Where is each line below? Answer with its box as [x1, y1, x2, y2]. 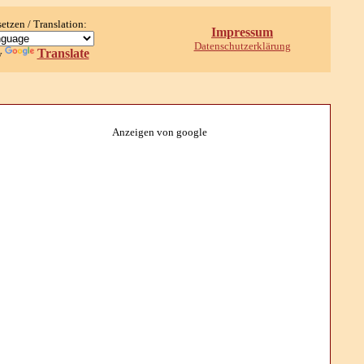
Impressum [211, 25, 273, 39]
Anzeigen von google [111, 126, 207, 138]
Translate [37, 46, 89, 60]
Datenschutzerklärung [193, 40, 291, 52]
